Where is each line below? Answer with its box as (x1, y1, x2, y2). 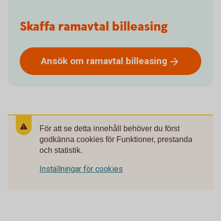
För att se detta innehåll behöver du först (39, 124, 180, 133)
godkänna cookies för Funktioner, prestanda (39, 135, 192, 144)
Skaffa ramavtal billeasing (20, 18, 168, 36)
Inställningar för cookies (39, 164, 123, 174)
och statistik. (39, 146, 82, 155)
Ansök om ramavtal (41, 55, 126, 67)
